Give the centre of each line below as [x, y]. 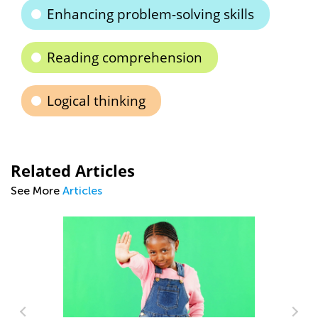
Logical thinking [96, 101]
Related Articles [73, 170]
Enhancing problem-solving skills [150, 14]
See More [37, 191]
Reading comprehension [125, 57]
